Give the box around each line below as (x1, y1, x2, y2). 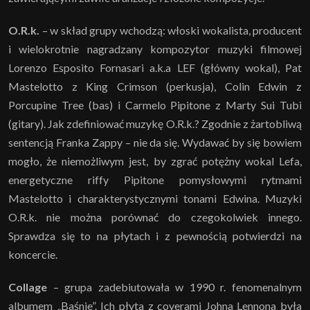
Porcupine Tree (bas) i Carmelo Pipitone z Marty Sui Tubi (8, 98, 302, 112)
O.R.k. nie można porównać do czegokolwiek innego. (8, 210, 302, 224)
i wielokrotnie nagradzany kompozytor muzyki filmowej (8, 42, 302, 56)
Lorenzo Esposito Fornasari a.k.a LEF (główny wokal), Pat (8, 61, 302, 75)
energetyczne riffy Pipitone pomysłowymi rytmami (8, 173, 302, 187)
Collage (8, 280, 47, 294)
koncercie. (8, 248, 57, 262)
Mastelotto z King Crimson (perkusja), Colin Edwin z (8, 80, 302, 93)
